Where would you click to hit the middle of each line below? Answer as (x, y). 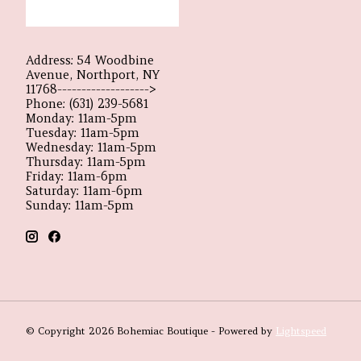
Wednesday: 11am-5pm (91, 147)
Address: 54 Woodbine (90, 60)
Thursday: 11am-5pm (86, 162)
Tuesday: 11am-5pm (83, 133)
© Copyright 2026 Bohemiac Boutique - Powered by (151, 331)
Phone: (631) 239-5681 (87, 104)
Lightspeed (301, 331)
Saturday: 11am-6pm (84, 191)
